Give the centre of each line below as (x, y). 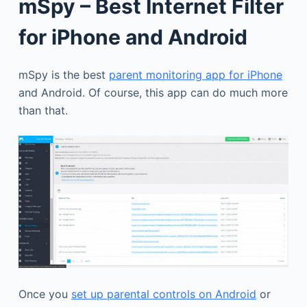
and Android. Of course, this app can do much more (153, 92)
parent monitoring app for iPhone (195, 74)
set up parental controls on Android (163, 294)
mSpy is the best (63, 74)
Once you (45, 294)
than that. (43, 110)
